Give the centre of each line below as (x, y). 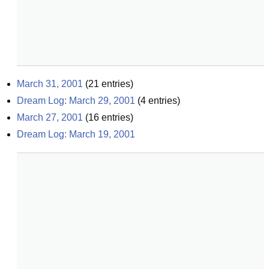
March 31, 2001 (50, 84)
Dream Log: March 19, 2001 (76, 134)
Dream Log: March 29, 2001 (76, 101)
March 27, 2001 (50, 117)
